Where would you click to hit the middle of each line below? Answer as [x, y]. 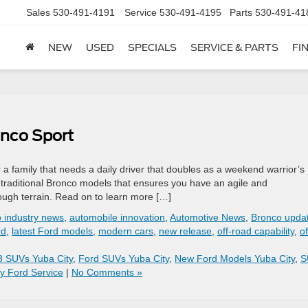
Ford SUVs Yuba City [124, 258]
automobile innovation [117, 217]
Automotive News [208, 217]
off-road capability [256, 231]
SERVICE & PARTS [234, 48]
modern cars [126, 231]
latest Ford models [52, 231]
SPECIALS [152, 48]
